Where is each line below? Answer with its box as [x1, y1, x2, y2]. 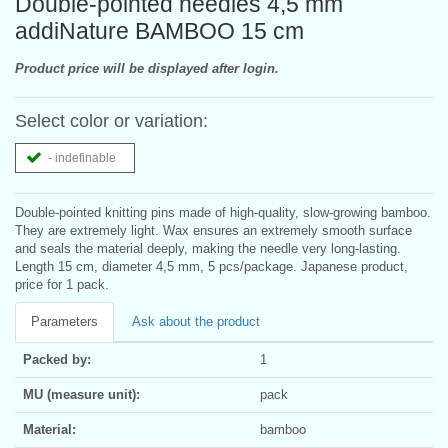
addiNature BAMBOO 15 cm [15, 17, 304, 44]
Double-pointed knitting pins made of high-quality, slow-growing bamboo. [15, 204, 431, 220]
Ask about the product [132, 313, 260, 329]
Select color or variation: [15, 110, 208, 131]
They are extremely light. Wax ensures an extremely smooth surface [15, 222, 412, 238]
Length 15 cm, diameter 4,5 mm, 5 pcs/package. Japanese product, [15, 258, 408, 274]
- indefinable [45, 150, 116, 165]
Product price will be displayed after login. [15, 60, 279, 76]
